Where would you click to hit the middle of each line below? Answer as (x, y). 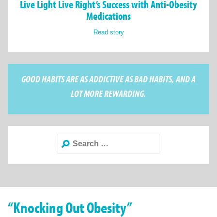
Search (66, 139)
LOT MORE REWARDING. (108, 93)
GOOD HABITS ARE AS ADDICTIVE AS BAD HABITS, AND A (108, 79)
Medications (108, 16)
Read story (108, 32)
